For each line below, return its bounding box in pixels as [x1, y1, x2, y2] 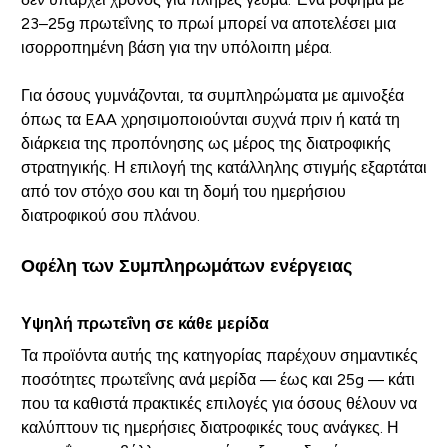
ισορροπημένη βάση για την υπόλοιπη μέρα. [20, 38, 332, 56]
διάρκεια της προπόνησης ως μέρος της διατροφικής [20, 134, 391, 152]
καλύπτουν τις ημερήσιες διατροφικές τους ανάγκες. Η [20, 418, 399, 436]
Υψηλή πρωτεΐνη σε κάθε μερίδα [20, 314, 269, 332]
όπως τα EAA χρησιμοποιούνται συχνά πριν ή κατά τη [20, 110, 400, 128]
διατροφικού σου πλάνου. [20, 206, 200, 224]
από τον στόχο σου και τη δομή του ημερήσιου [20, 182, 346, 200]
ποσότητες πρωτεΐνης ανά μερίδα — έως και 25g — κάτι [20, 370, 415, 388]
